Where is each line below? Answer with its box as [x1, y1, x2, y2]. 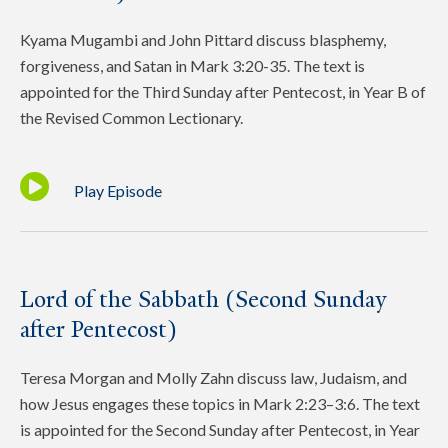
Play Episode [74, 180, 162, 200]
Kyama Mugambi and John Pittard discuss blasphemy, [20, 30, 386, 50]
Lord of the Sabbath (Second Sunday [20, 284, 386, 314]
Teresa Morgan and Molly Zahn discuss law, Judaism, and [20, 367, 407, 387]
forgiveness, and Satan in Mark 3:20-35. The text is [20, 56, 365, 76]
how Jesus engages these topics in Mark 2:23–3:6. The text [20, 393, 420, 413]
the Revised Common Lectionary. [20, 108, 243, 128]
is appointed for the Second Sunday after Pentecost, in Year [20, 419, 420, 439]
